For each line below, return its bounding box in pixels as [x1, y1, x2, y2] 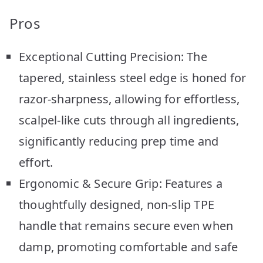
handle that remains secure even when [19, 217, 234, 234]
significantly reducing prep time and [19, 133, 219, 149]
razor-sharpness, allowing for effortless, [19, 90, 240, 107]
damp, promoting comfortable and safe [19, 238, 238, 255]
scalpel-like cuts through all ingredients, [19, 112, 240, 128]
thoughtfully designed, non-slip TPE [19, 196, 215, 213]
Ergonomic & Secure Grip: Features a [19, 175, 223, 191]
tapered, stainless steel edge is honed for [19, 69, 247, 86]
